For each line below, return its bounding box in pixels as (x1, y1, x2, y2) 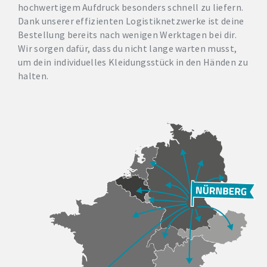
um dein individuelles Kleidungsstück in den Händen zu (18, 55, 248, 68)
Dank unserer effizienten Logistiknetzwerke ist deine (18, 14, 244, 27)
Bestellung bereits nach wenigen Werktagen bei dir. (18, 28, 237, 41)
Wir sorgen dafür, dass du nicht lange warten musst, (18, 42, 237, 54)
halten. (18, 69, 49, 82)
